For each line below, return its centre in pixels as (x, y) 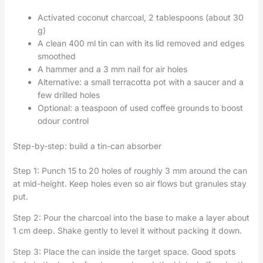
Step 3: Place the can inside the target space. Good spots (124, 251)
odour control (63, 120)
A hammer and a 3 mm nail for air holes (112, 69)
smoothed (56, 56)
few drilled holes (68, 95)
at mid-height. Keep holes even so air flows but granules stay (129, 183)
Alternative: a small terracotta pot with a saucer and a (140, 82)
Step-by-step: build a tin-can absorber (87, 146)
